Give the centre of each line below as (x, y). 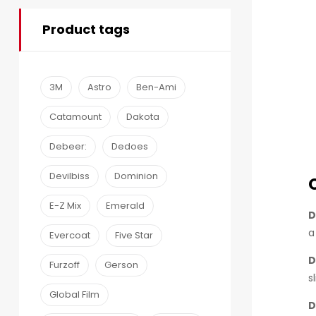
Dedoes (130, 147)
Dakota (143, 117)
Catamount (75, 117)
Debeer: (68, 147)
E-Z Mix (65, 206)
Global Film (74, 295)
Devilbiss (69, 176)
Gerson (121, 265)
